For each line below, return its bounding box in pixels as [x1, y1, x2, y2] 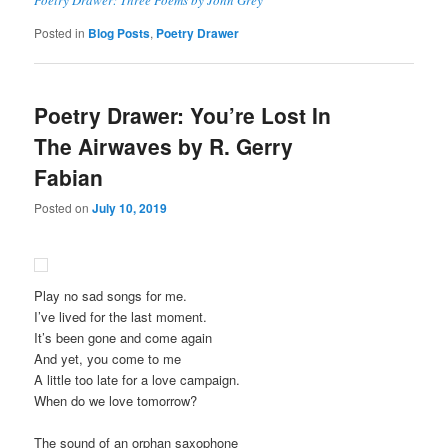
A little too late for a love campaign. [34, 370, 241, 390]
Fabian [34, 161, 104, 192]
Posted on [34, 199, 93, 217]
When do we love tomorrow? [34, 391, 198, 411]
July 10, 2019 [92, 199, 168, 218]
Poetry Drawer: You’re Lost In [34, 99, 332, 130]
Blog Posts [88, 23, 151, 42]
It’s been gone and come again [34, 328, 213, 348]
